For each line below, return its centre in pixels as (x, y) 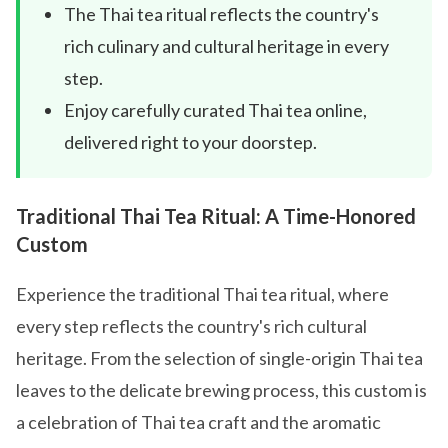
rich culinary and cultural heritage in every (226, 46)
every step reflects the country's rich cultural (191, 326)
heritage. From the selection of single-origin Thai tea (219, 358)
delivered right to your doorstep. (190, 142)
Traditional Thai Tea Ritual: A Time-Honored (216, 216)
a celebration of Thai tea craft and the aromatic (198, 422)
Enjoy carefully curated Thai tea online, (215, 110)
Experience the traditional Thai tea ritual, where (202, 294)
